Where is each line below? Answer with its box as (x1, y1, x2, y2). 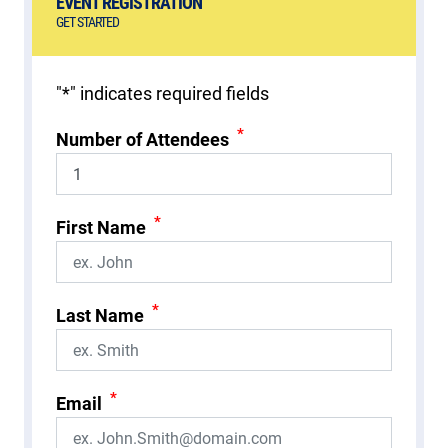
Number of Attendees (56, 129, 229, 151)
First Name (56, 217, 146, 239)
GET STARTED (56, 14, 119, 32)
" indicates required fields (70, 83, 269, 105)
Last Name (56, 305, 144, 327)
